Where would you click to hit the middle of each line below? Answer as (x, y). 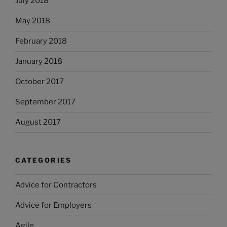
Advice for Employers (53, 205)
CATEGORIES (44, 160)
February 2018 (41, 41)
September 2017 (45, 102)
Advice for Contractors (56, 185)
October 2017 (40, 82)
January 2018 (39, 62)
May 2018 (33, 21)
